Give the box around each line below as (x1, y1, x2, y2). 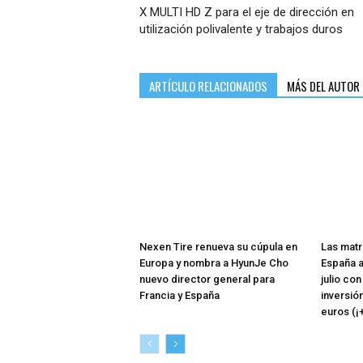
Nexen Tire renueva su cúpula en (139, 241, 297, 253)
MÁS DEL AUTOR (287, 77, 360, 96)
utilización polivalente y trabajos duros (139, 22, 343, 37)
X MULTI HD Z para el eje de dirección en (139, 5, 354, 20)
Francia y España (139, 289, 220, 301)
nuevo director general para (139, 273, 275, 285)
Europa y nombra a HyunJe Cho (139, 257, 288, 269)
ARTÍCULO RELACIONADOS (149, 77, 267, 96)
